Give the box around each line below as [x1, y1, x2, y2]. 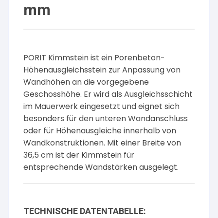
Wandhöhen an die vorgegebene [23, 76, 149, 88]
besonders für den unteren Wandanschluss [23, 113, 188, 124]
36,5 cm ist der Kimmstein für [23, 149, 135, 161]
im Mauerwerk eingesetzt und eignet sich [23, 101, 180, 112]
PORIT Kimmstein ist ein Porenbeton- [23, 52, 165, 63]
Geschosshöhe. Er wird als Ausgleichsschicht [23, 89, 193, 100]
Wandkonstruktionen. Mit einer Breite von [23, 137, 182, 148]
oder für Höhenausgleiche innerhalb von [23, 125, 177, 136]
